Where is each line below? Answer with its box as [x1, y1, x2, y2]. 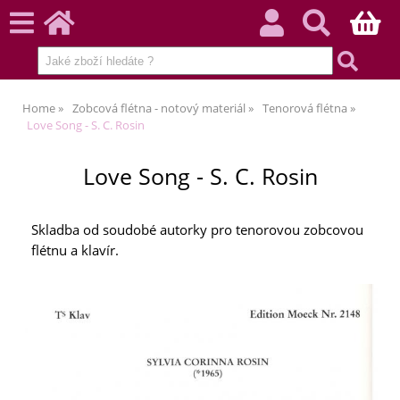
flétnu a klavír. [31, 241, 119, 261]
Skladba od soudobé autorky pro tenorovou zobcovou [31, 221, 363, 240]
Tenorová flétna [262, 100, 347, 116]
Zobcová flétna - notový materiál [72, 100, 246, 116]
